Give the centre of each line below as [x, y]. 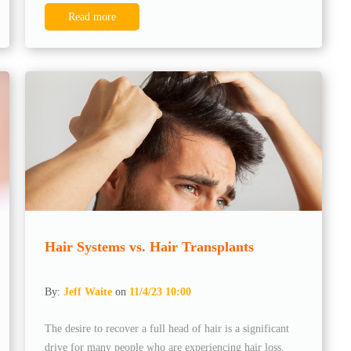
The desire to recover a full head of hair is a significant [167, 328]
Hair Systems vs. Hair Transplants [150, 246]
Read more [92, 16]
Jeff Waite [88, 291]
